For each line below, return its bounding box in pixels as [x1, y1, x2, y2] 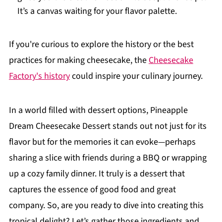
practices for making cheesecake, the [8, 54, 149, 66]
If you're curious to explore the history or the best [8, 38, 194, 51]
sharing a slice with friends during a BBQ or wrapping [8, 152, 207, 164]
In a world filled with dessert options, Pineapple [8, 104, 188, 116]
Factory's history [8, 70, 70, 82]
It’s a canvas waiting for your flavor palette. [17, 5, 177, 17]
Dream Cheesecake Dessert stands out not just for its [8, 120, 207, 132]
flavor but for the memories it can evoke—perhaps [8, 136, 196, 148]
